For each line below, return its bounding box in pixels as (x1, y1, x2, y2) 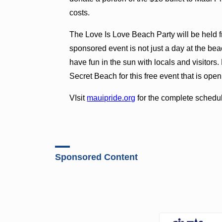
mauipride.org (87, 93, 136, 102)
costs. (69, 8, 90, 17)
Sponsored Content (55, 152, 138, 162)
